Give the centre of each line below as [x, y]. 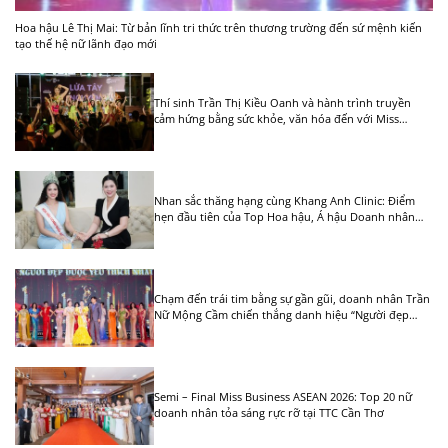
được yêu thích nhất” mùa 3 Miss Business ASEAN [281, 331]
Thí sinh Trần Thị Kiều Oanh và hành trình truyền [283, 103]
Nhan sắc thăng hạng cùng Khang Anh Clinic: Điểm [285, 201]
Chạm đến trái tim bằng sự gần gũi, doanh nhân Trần [292, 299]
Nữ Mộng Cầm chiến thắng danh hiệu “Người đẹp [282, 315]
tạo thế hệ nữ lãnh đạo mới [86, 43]
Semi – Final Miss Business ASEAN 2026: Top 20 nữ [283, 397]
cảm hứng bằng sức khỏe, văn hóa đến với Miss [277, 119]
